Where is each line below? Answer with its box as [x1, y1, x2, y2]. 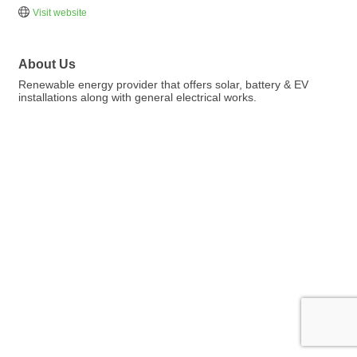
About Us [18, 57, 76, 72]
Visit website [32, 7, 87, 19]
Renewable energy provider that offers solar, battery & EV [18, 78, 308, 92]
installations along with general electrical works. [18, 91, 257, 104]
